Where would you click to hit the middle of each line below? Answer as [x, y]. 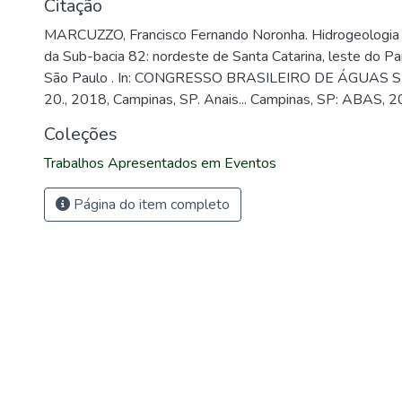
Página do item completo [150, 205]
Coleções [81, 134]
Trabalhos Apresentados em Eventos [160, 163]
